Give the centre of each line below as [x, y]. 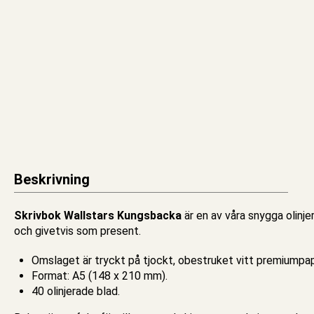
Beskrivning [52, 179]
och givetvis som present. [77, 231]
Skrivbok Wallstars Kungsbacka [98, 215]
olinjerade [70, 291]
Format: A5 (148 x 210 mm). [100, 275]
